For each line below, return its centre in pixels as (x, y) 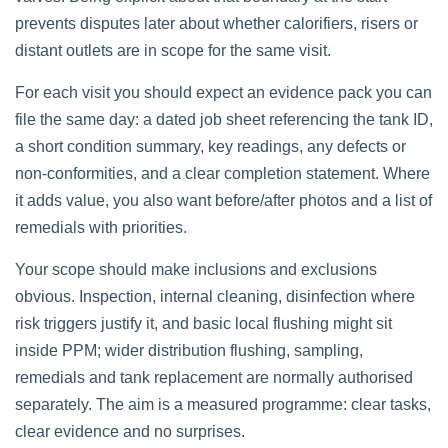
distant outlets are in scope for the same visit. (173, 50)
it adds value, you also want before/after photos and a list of (223, 200)
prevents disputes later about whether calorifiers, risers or (216, 23)
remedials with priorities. (101, 227)
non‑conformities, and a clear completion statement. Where (222, 173)
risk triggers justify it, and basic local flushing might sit (203, 323)
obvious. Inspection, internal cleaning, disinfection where (215, 296)
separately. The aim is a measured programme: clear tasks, (223, 404)
